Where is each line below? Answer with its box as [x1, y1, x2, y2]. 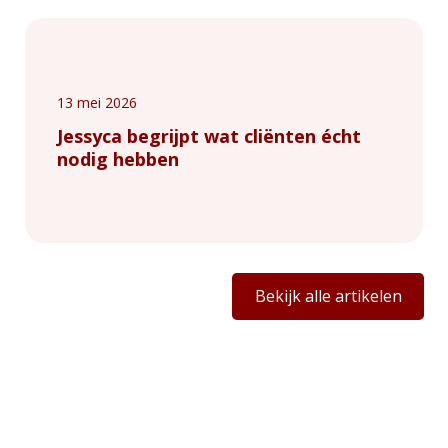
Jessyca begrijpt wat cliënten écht [57, 124, 361, 149]
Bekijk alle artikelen [254, 285, 402, 308]
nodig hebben [57, 147, 179, 172]
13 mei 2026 [57, 93, 137, 113]
